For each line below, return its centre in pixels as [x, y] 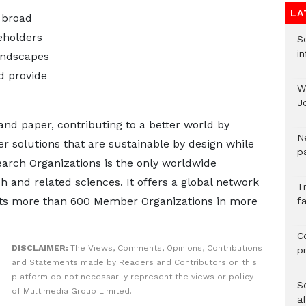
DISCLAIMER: [41, 248]
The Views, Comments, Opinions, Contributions [166, 248]
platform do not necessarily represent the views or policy [132, 277]
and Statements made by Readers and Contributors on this [134, 262]
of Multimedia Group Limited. [71, 291]
